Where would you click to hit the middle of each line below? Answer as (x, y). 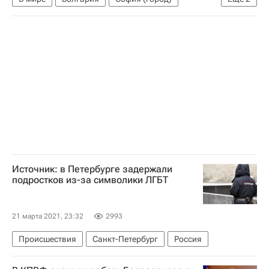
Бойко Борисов (48, 17)
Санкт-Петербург (125, 239)
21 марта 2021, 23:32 (48, 216)
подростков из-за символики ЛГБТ (90, 180)
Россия (188, 239)
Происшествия (47, 239)
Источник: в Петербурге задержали (92, 169)
